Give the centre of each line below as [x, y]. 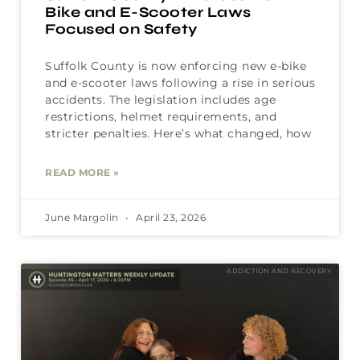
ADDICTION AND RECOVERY [279, 271]
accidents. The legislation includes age [161, 100]
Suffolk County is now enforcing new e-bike [176, 66]
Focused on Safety [122, 29]
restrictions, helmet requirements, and [161, 117]
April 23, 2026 [169, 218]
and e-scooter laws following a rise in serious [180, 83]
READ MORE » [82, 173]
